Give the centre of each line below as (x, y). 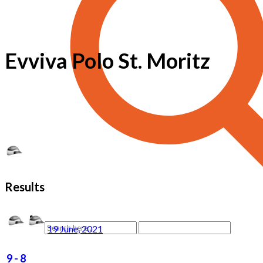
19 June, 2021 (75, 228)
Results (25, 187)
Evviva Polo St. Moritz (107, 60)
